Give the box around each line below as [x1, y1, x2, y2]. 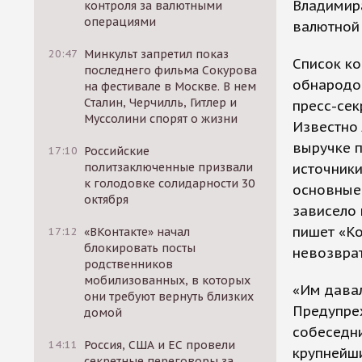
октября [84, 192, 129, 207]
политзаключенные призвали [84, 160, 254, 175]
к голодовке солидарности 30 [84, 176, 255, 191]
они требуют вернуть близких [84, 289, 255, 304]
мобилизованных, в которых [84, 273, 251, 288]
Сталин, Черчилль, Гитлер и [84, 95, 238, 110]
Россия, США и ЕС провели [84, 338, 236, 352]
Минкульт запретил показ [84, 47, 229, 61]
